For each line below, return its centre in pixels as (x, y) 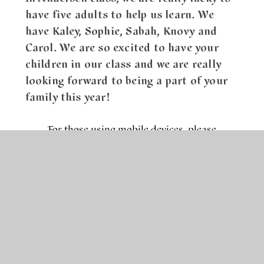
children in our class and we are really (123, 64)
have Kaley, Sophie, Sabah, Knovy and (121, 31)
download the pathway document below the (132, 143)
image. (132, 156)
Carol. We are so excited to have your (122, 47)
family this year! (68, 97)
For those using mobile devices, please (132, 129)
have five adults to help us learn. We (120, 14)
